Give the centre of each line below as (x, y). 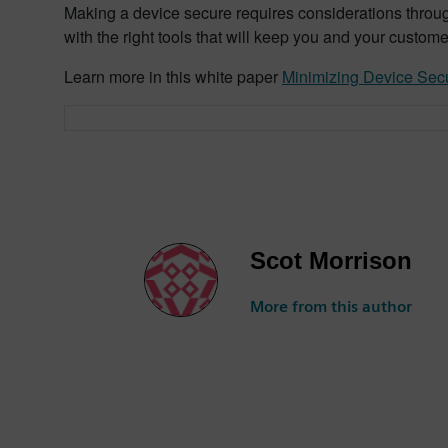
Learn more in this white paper (173, 76)
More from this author (331, 306)
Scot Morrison (331, 260)
